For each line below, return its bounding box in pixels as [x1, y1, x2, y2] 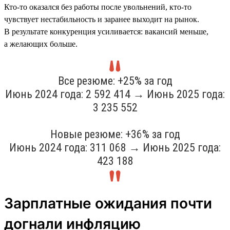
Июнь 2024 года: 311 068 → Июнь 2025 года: [9, 141, 221, 154]
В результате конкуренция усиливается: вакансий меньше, [4, 27, 208, 36]
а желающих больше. [4, 39, 78, 48]
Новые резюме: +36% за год [50, 127, 180, 141]
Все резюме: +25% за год [57, 74, 172, 87]
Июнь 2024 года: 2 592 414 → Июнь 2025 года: [5, 87, 225, 101]
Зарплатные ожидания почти [4, 194, 212, 212]
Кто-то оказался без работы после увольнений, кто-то [4, 2, 191, 11]
